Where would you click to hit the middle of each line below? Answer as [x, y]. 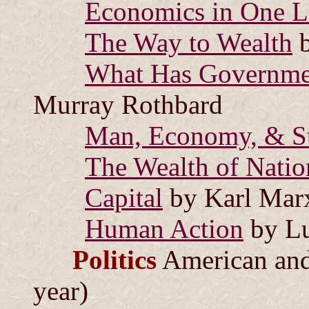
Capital [124, 198]
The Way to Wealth [189, 42]
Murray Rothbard [128, 104]
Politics [114, 260]
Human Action [164, 229]
